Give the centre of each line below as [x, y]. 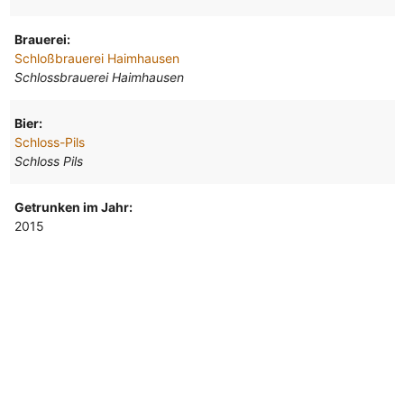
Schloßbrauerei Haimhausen [96, 58]
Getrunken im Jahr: [73, 207]
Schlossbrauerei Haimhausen [99, 77]
